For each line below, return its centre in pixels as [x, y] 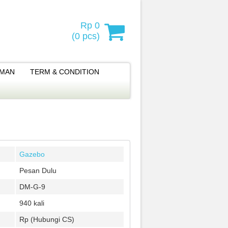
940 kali [32, 203]
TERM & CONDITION [65, 72]
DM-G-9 [32, 187]
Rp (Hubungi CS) [47, 219]
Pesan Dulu [38, 170]
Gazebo [32, 154]
